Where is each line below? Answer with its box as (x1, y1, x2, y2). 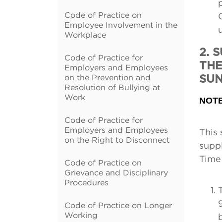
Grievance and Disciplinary (64, 168, 168, 177)
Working (64, 211, 98, 220)
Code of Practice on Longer (64, 201, 172, 210)
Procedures (64, 178, 109, 187)
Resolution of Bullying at (64, 83, 160, 92)
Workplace (64, 30, 106, 39)
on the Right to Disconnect (64, 135, 169, 144)
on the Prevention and (64, 73, 151, 82)
